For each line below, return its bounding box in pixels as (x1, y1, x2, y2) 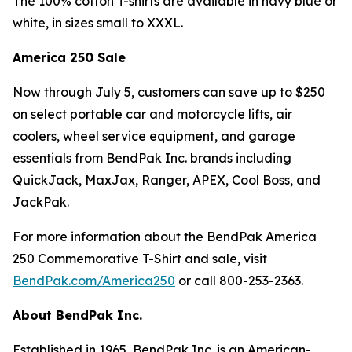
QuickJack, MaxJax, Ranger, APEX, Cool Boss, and (13, 172, 321, 188)
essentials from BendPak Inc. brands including (13, 150, 291, 166)
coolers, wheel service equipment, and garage (13, 128, 295, 144)
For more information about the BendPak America (13, 229, 317, 244)
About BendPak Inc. (13, 307, 142, 323)
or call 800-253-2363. (175, 273, 303, 288)
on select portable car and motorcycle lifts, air (13, 106, 292, 122)
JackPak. (13, 194, 69, 210)
